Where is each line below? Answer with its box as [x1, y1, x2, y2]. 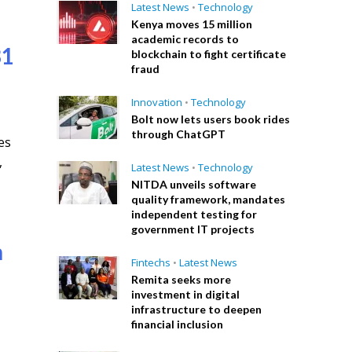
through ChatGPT [131, 127, 226, 141]
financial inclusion [131, 317, 224, 331]
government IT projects [131, 222, 255, 236]
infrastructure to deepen [131, 302, 262, 316]
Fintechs [131, 255, 171, 269]
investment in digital [131, 288, 240, 301]
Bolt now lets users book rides [131, 112, 291, 126]
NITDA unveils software [131, 178, 257, 191]
